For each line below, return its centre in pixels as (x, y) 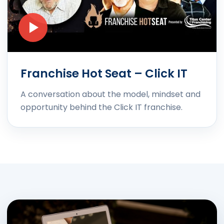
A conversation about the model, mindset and (110, 94)
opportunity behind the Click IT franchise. (101, 107)
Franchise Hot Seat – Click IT (104, 74)
